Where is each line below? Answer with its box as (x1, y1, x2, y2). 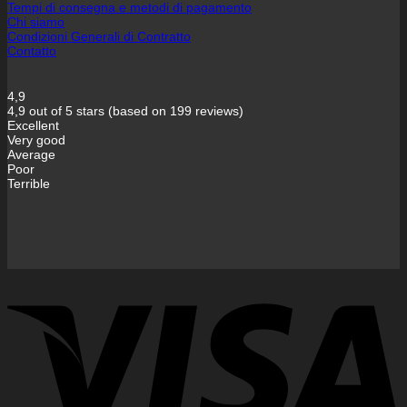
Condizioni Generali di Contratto (7, 29, 191, 45)
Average (7, 147, 55, 163)
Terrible (7, 176, 50, 192)
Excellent (7, 118, 59, 134)
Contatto (7, 44, 56, 59)
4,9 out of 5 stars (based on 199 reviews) (7, 104, 243, 119)
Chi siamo (7, 15, 65, 30)
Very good (7, 133, 65, 148)
